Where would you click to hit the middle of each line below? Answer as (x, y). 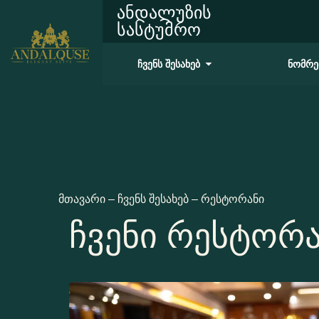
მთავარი (83, 199)
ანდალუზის (164, 12)
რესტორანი (232, 199)
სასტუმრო (158, 30)
